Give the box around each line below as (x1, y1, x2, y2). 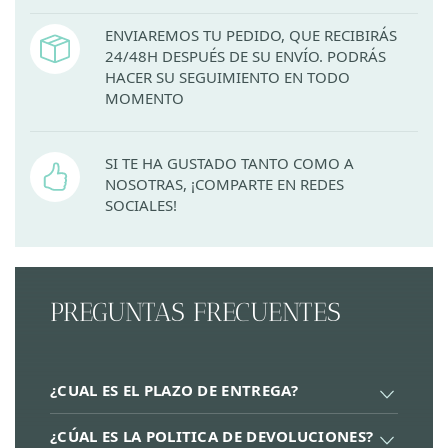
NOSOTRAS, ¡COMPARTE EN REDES (105, 173, 344, 194)
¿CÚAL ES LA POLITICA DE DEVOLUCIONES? (50, 425, 374, 446)
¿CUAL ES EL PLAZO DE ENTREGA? (50, 379, 299, 400)
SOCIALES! (105, 194, 177, 215)
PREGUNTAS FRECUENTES (50, 295, 341, 328)
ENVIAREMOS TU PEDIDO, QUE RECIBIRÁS (105, 25, 397, 46)
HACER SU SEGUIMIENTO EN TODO (105, 67, 350, 88)
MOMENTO (105, 88, 184, 109)
